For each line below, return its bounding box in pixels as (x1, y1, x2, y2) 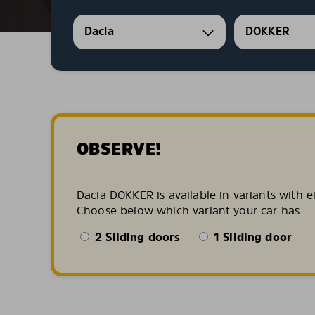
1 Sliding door (210, 229, 292, 245)
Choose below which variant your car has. (77, 202, 303, 218)
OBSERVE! (77, 137, 162, 160)
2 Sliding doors (91, 229, 181, 245)
